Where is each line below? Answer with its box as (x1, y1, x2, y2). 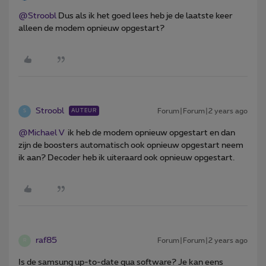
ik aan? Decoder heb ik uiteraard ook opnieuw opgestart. (18, 153, 236, 162)
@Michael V (18, 128, 64, 137)
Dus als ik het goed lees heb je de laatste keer (56, 11, 233, 20)
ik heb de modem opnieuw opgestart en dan (64, 128, 235, 137)
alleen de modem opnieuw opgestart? (18, 24, 164, 33)
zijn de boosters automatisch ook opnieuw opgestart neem (18, 141, 243, 150)
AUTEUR (71, 107, 97, 113)
